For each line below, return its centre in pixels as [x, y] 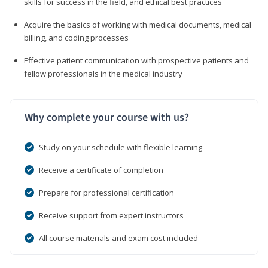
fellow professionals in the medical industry [103, 73]
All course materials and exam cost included [118, 238]
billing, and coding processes [76, 37]
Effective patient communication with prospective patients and [136, 60]
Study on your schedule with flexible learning [121, 147]
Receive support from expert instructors [111, 215]
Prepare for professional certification [106, 192]
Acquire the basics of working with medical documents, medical [138, 24]
